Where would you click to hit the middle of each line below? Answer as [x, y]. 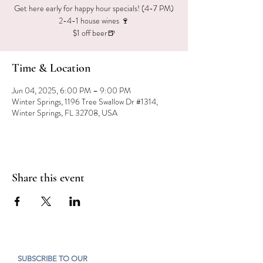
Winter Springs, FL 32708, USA [65, 113]
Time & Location [51, 68]
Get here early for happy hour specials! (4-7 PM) [94, 8]
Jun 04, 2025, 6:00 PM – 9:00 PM [71, 90]
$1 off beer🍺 [94, 33]
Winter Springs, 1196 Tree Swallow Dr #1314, [85, 102]
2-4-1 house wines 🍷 [94, 21]
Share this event [48, 178]
